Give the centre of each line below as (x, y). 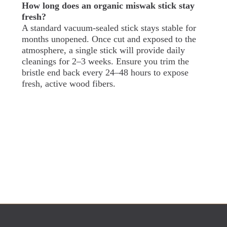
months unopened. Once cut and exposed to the (109, 39)
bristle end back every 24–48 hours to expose (105, 73)
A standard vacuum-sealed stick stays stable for (109, 28)
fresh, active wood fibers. (68, 84)
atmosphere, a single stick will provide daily (103, 50)
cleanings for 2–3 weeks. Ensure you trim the (105, 62)
